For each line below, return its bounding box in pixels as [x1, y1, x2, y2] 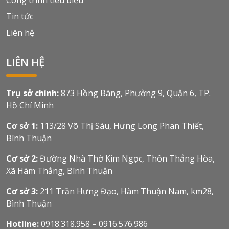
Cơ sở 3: [6, 185, 38, 197]
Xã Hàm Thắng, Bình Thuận [6, 165, 112, 176]
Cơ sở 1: [6, 120, 40, 131]
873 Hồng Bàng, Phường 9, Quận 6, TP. [61, 87, 211, 99]
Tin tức [6, 10, 33, 22]
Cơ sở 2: [6, 152, 40, 164]
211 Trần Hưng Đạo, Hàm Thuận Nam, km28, [38, 185, 214, 197]
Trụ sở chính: [6, 87, 61, 99]
